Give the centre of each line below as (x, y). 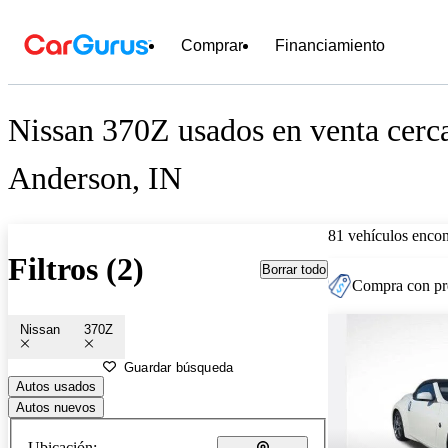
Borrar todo (294, 269)
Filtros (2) (76, 269)
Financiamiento (330, 45)
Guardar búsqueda (179, 367)
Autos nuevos (56, 407)
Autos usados (56, 386)
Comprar (212, 45)
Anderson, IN (95, 178)
